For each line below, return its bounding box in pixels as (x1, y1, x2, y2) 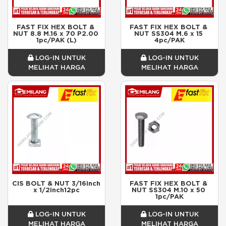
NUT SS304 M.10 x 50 (132, 185, 205, 194)
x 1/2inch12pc (33, 185, 80, 194)
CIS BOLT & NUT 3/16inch (12, 179, 100, 188)
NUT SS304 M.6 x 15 (134, 29, 203, 38)
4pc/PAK (154, 35, 185, 44)
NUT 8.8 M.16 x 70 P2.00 (13, 29, 98, 38)
